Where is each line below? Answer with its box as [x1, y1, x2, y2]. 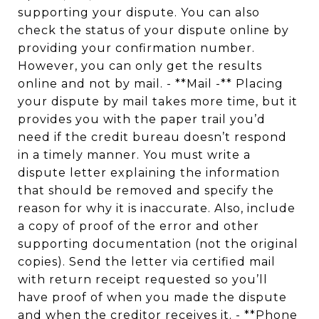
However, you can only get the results [18, 59, 262, 73]
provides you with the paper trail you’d [18, 113, 266, 126]
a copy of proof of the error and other [18, 219, 259, 233]
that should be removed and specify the [18, 184, 274, 197]
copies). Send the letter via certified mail [18, 255, 276, 268]
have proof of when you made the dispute [18, 291, 287, 304]
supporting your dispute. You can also [18, 6, 260, 19]
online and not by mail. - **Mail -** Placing [18, 77, 283, 90]
